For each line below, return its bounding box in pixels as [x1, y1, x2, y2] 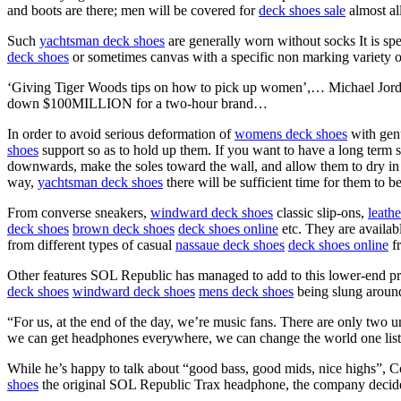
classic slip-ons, [273, 204, 368, 220]
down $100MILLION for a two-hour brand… [7, 95, 268, 111]
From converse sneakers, [7, 204, 150, 220]
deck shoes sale [259, 2, 346, 18]
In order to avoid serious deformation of [7, 125, 235, 141]
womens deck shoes [235, 125, 347, 141]
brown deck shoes [73, 220, 175, 236]
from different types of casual [7, 236, 175, 252]
